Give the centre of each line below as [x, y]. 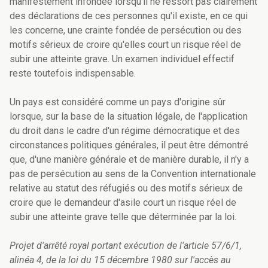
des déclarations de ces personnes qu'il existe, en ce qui [129, 16]
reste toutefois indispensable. [73, 74]
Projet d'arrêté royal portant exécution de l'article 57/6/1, [126, 246]
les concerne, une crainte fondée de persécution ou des [126, 31]
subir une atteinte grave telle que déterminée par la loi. [124, 217]
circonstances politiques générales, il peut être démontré [129, 145]
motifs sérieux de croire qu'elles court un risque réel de [125, 45]
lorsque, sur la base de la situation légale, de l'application [129, 117]
